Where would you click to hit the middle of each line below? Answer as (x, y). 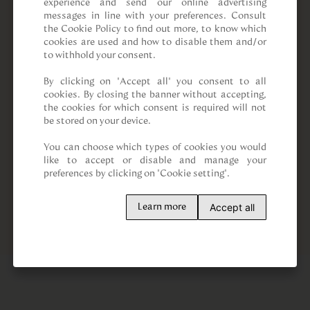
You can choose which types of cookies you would (155, 147)
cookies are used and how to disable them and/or (155, 42)
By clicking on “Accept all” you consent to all (155, 81)
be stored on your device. (98, 121)
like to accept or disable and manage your (155, 160)
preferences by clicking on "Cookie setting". (137, 173)
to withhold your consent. (100, 55)
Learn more (162, 207)
